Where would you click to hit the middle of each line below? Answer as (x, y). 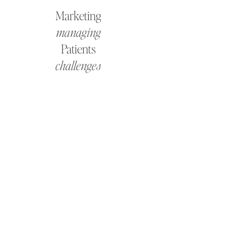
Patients (78, 49)
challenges (78, 65)
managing (78, 32)
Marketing (78, 15)
